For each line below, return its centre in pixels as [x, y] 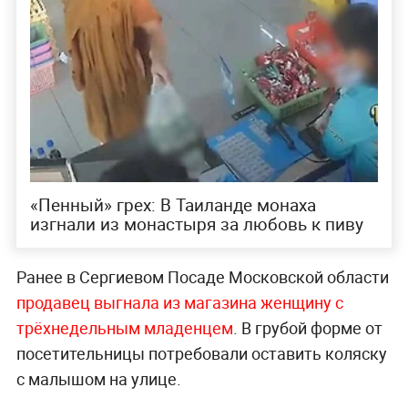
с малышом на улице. [98, 379]
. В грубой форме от [307, 328]
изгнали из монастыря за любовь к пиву [196, 224]
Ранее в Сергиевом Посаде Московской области [202, 277]
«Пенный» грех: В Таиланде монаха [173, 205]
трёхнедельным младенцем [124, 328]
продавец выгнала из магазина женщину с [179, 302]
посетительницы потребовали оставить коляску [201, 353]
